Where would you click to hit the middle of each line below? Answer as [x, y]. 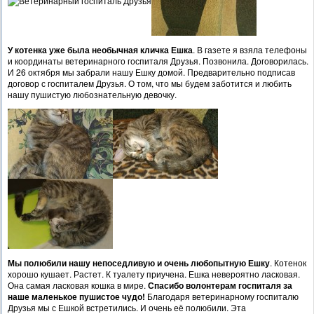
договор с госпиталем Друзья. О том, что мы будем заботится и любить [150, 83]
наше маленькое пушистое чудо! [76, 296]
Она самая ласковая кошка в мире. [78, 285]
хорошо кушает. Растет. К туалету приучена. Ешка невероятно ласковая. [154, 273]
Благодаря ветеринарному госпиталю [222, 296]
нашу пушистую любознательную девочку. [92, 94]
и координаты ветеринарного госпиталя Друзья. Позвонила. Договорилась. [158, 60]
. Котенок [288, 262]
